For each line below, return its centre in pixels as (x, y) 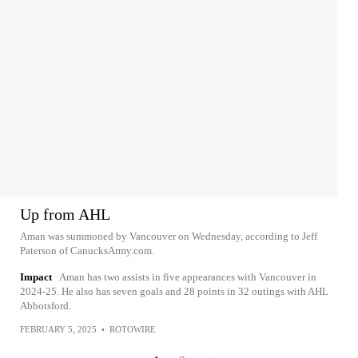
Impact (36, 276)
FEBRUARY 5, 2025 (58, 329)
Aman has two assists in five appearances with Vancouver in (188, 276)
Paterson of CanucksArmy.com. (87, 250)
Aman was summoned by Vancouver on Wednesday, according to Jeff (169, 236)
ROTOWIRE (133, 329)
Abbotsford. (46, 305)
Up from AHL (65, 214)
